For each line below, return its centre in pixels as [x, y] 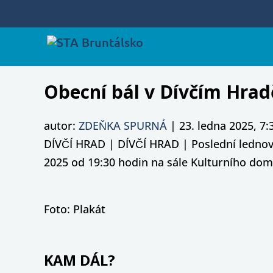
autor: [61, 125]
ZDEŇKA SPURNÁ [123, 125]
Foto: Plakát [75, 209]
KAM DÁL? [80, 260]
